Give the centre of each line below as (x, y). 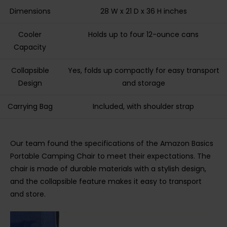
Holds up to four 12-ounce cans (143, 35)
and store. (28, 194)
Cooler (30, 35)
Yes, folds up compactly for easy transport (143, 71)
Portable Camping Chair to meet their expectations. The (110, 156)
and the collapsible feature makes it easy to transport (106, 181)
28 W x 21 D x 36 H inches (143, 11)
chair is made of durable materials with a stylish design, (108, 168)
